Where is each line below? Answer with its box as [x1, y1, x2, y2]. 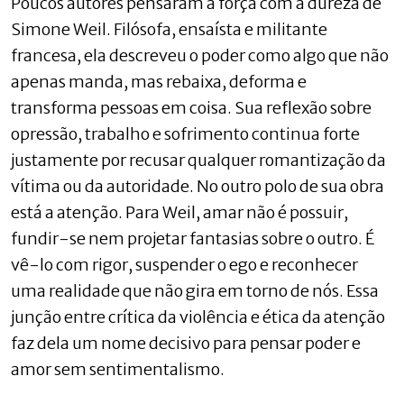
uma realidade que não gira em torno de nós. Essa [11, 280, 379, 301]
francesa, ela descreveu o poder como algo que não [11, 44, 389, 66]
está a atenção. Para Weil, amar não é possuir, [11, 201, 348, 223]
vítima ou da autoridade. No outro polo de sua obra [11, 175, 384, 197]
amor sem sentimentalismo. [11, 358, 225, 380]
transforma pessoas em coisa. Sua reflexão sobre [11, 96, 372, 118]
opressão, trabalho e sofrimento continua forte [11, 123, 360, 144]
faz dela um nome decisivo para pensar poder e [11, 332, 361, 353]
